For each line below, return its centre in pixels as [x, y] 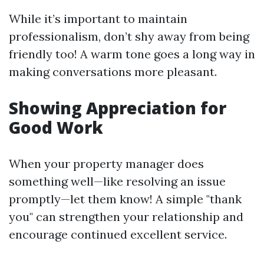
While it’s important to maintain [98, 19]
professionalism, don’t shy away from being [129, 36]
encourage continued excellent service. [118, 234]
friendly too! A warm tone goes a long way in [132, 54]
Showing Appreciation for [118, 108]
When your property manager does [106, 164]
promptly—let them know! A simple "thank [125, 199]
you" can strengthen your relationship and [126, 217]
